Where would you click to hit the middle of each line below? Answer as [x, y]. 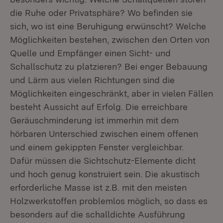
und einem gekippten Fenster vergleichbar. [97, 147]
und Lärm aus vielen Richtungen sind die [92, 80]
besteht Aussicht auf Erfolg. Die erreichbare [99, 107]
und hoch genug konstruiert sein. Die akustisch [105, 174]
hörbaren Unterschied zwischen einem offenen [104, 134]
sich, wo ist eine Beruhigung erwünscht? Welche [108, 26]
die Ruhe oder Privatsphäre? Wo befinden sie [101, 13]
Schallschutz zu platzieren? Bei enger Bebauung [109, 66]
